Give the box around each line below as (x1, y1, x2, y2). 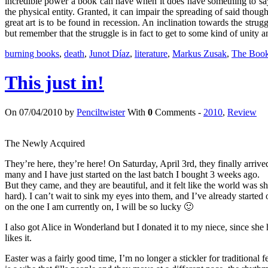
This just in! (5, 72, 104, 94)
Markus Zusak (172, 48, 227, 59)
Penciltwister (77, 106, 125, 117)
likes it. (5, 232, 32, 243)
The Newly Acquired (5, 138, 85, 148)
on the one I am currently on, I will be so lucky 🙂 (5, 201, 193, 212)
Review (227, 106, 257, 117)
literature (135, 48, 167, 59)
